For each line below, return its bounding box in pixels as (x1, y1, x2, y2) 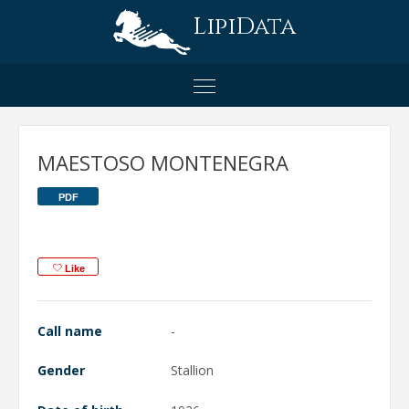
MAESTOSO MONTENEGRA (37, 148, 288, 176)
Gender (37, 362, 85, 379)
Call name (37, 321, 102, 340)
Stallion (171, 362, 214, 379)
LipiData (192, 11, 296, 43)
